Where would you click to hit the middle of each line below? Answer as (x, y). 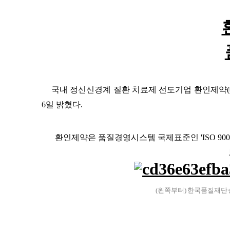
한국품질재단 (207, 190)
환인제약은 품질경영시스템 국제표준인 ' (129, 137)
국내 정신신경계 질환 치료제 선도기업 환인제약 (139, 90)
